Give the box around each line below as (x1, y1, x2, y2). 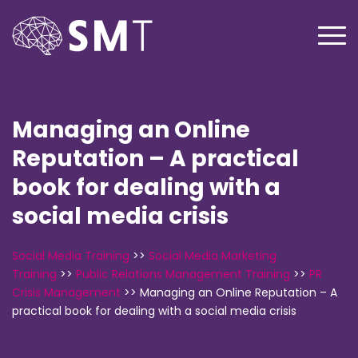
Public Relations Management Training (76, 265, 290, 282)
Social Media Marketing (149, 247, 276, 264)
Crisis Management (12, 284, 121, 300)
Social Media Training (12, 247, 129, 264)
